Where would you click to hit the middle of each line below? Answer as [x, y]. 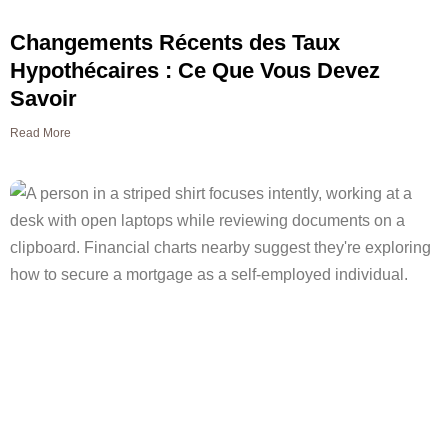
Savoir [43, 99]
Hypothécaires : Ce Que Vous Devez [195, 71]
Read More [40, 133]
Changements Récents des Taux [175, 43]
